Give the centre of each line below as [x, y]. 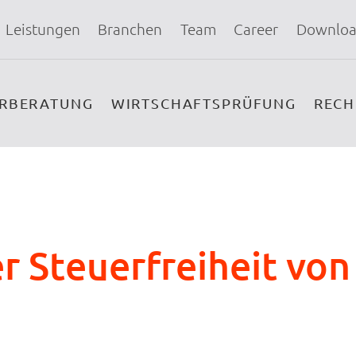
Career [256, 29]
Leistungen [43, 29]
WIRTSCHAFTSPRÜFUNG [203, 103]
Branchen [130, 29]
